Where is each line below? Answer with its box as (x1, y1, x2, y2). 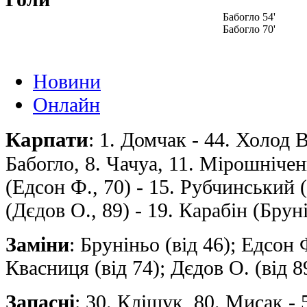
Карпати (5, 127, 88, 151)
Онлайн (33, 93, 100, 116)
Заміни (5, 232, 69, 256)
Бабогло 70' (222, 23, 275, 35)
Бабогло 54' (222, 10, 275, 23)
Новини (33, 69, 101, 93)
